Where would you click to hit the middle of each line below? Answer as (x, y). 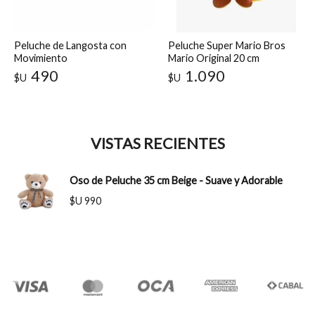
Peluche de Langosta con (70, 45)
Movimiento (41, 58)
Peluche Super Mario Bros (227, 45)
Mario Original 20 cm (214, 58)
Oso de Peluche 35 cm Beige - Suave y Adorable (176, 180)
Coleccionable (200, 71)
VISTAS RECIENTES (157, 143)
